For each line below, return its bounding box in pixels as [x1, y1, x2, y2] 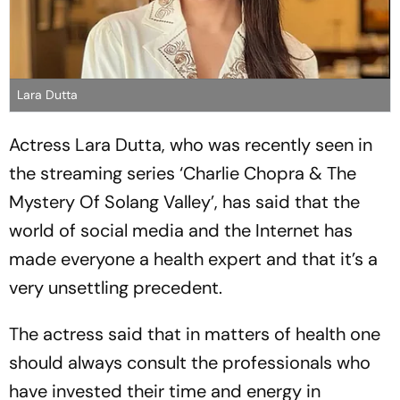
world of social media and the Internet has [9, 218, 353, 242]
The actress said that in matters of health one [9, 321, 380, 346]
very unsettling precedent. [9, 275, 222, 299]
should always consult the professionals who [9, 350, 371, 374]
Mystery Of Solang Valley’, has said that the [9, 189, 360, 213]
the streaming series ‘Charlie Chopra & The [9, 161, 356, 185]
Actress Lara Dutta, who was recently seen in [9, 132, 372, 156]
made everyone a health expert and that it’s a [9, 246, 378, 271]
